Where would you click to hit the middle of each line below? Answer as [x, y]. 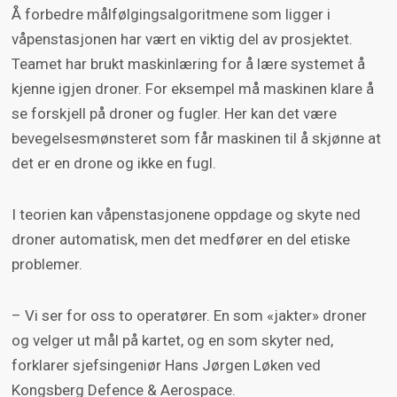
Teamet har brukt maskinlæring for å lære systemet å [188, 63]
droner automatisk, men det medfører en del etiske [180, 239]
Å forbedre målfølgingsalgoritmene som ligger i [171, 14]
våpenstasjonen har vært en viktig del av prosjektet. [182, 39]
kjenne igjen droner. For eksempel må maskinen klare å [192, 88]
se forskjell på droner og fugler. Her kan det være [174, 113]
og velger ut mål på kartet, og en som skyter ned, [172, 340]
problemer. [48, 264]
